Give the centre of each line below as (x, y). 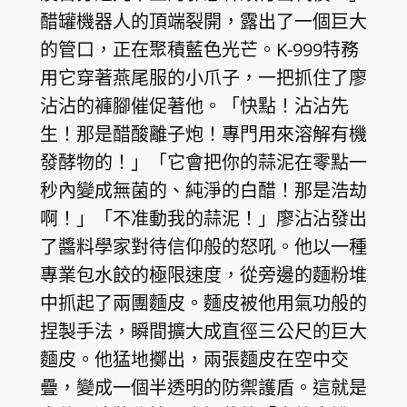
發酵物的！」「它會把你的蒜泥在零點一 (203, 162)
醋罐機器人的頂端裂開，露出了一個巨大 (203, 21)
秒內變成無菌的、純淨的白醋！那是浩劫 (203, 190)
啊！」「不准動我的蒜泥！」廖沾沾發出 (203, 218)
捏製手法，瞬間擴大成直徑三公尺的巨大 (203, 331)
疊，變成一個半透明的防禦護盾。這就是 (203, 387)
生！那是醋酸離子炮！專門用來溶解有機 (203, 134)
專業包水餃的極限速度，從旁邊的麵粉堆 (203, 274)
